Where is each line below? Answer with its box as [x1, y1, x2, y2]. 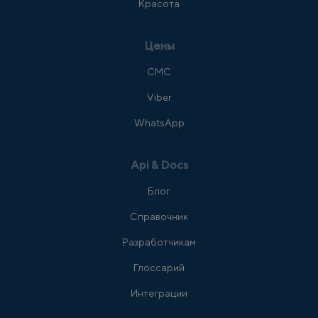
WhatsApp [133, 117, 185, 129]
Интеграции [131, 287, 187, 300]
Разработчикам [122, 236, 196, 248]
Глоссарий [133, 262, 185, 274]
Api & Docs [130, 158, 188, 172]
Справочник [130, 211, 188, 223]
